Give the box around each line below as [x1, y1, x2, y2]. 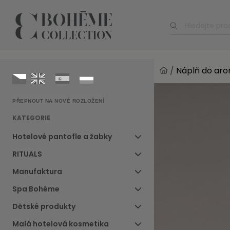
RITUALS [12, 149, 42, 160]
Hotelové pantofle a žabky [12, 131, 112, 142]
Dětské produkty [12, 201, 75, 212]
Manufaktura [12, 166, 62, 177]
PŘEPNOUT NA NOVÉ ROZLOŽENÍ [12, 98, 104, 104]
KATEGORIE [12, 113, 50, 123]
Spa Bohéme [12, 184, 60, 195]
